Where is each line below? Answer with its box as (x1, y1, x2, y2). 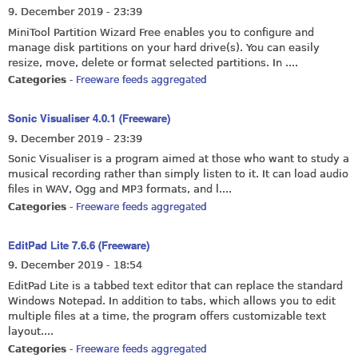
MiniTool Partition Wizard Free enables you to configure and (8, 26, 314, 38)
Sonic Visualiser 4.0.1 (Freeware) (8, 110, 170, 126)
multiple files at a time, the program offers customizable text (8, 309, 326, 322)
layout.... (8, 324, 54, 337)
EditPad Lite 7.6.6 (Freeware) (8, 237, 149, 253)
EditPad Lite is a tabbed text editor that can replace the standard (8, 279, 343, 292)
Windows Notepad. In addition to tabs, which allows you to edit (8, 294, 336, 307)
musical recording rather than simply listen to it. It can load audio (8, 168, 348, 181)
